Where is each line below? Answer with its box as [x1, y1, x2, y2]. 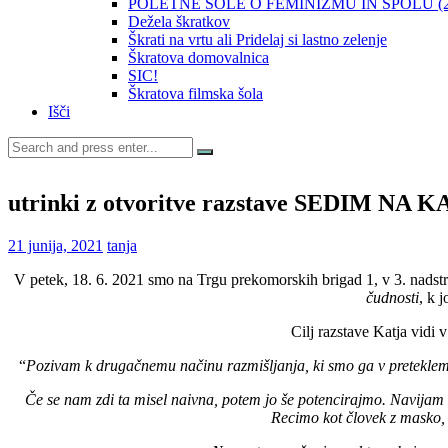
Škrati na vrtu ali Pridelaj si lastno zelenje [128, 30, 387, 48]
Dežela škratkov [128, 12, 230, 30]
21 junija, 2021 [8, 236, 103, 254]
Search [7, 135, 50, 153]
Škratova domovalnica [128, 48, 269, 66]
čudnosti [365, 288, 419, 306]
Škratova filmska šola [128, 84, 263, 102]
